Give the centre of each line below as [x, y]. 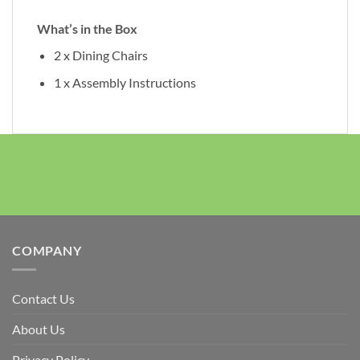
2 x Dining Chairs [100, 55]
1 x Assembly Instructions [125, 83]
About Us [39, 329]
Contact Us [43, 299]
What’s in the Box [87, 28]
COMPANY [47, 250]
